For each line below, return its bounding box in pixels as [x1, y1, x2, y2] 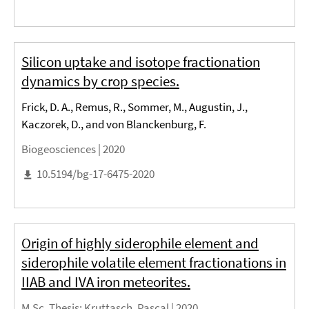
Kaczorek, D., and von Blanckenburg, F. [21, 117, 206, 132]
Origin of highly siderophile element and [21, 234, 259, 253]
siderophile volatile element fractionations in [21, 253, 286, 272]
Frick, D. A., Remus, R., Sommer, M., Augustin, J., [21, 99, 248, 115]
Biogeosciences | [21, 141, 103, 157]
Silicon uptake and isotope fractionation [21, 52, 260, 72]
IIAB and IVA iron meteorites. [21, 272, 190, 292]
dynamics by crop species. [21, 72, 179, 91]
